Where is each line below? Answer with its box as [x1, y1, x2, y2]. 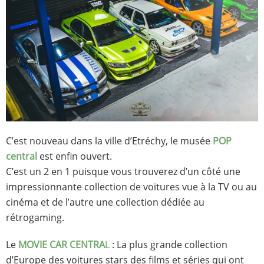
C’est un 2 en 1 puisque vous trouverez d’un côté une [6, 165, 240, 179]
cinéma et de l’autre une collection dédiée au [6, 196, 204, 209]
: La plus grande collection [110, 238, 227, 252]
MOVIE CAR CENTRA [18, 238, 105, 252]
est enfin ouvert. [37, 150, 112, 163]
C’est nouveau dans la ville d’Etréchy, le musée [6, 134, 213, 148]
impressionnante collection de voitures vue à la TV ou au [6, 180, 257, 194]
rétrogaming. [6, 211, 64, 225]
